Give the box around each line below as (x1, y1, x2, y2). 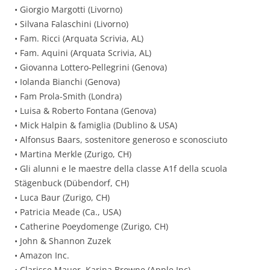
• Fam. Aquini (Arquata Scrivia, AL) (14, 47, 151, 58)
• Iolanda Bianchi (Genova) (14, 76, 120, 87)
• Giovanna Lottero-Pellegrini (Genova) (14, 61, 167, 73)
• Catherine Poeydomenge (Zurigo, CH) (14, 221, 168, 232)
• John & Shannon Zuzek (14, 235, 111, 246)
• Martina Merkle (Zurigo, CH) (14, 148, 131, 160)
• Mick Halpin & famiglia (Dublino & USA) (14, 119, 177, 131)
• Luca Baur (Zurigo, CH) (14, 192, 110, 203)
